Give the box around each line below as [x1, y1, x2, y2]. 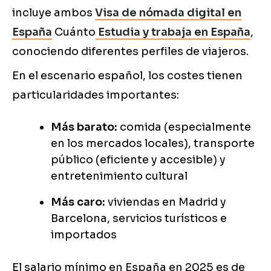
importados [51, 228, 117, 242]
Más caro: [51, 195, 105, 209]
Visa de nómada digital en [95, 6, 241, 20]
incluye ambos [12, 6, 95, 20]
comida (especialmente [117, 120, 251, 134]
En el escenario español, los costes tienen [12, 69, 243, 83]
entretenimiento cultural [51, 169, 188, 183]
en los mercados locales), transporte [51, 137, 255, 151]
